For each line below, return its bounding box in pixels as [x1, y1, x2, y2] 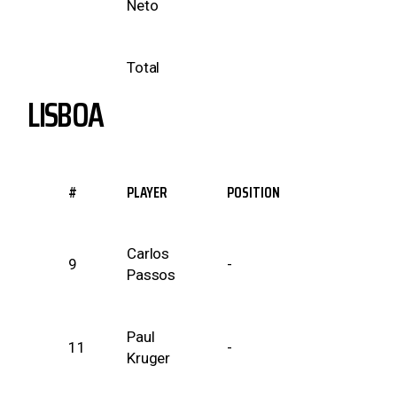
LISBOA [27, 89, 104, 142]
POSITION [227, 181, 281, 204]
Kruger [127, 349, 170, 367]
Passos [127, 266, 175, 284]
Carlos [127, 245, 169, 262]
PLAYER [127, 181, 168, 204]
